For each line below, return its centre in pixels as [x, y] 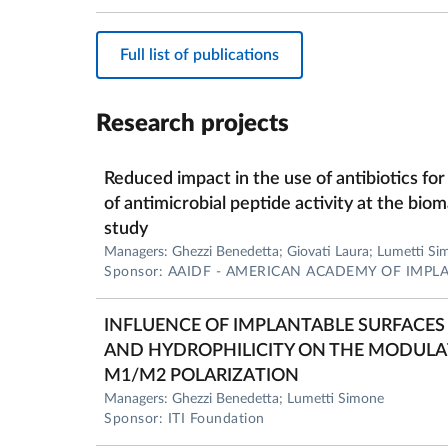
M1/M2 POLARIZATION [201, 376]
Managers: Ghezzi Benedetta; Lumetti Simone [244, 399]
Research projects [192, 124]
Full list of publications [199, 55]
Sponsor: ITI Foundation [184, 419]
